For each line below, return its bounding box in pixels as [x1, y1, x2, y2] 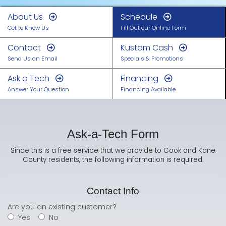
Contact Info [87, 186, 139, 197]
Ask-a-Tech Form [67, 127, 159, 141]
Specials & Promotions [121, 54, 183, 63]
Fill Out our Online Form [121, 24, 186, 32]
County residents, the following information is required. [22, 155, 204, 165]
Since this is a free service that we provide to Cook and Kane [11, 146, 215, 156]
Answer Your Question [8, 85, 69, 94]
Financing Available [121, 85, 176, 94]
